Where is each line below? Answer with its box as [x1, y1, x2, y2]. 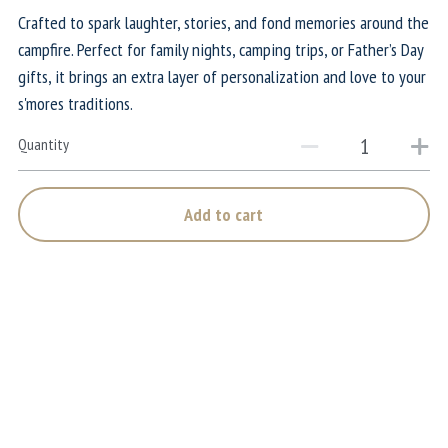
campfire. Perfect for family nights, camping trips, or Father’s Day [17, 38, 423, 61]
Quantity [17, 133, 69, 154]
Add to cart [184, 203, 264, 226]
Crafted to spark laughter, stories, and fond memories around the [17, 11, 429, 34]
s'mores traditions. [17, 92, 133, 115]
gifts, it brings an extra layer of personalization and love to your [17, 65, 426, 88]
